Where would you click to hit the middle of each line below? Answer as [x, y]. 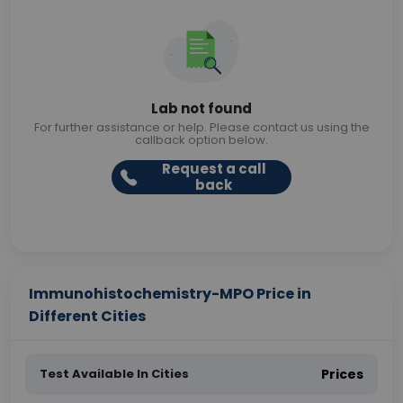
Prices [342, 374]
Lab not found [201, 108]
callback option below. [201, 140]
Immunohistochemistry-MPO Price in [170, 294]
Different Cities [87, 316]
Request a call [214, 169]
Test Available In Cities [114, 374]
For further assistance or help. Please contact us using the [201, 127]
